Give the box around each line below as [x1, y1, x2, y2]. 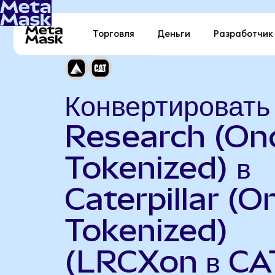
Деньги [157, 29, 191, 39]
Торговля [93, 29, 135, 39]
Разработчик [213, 29, 273, 39]
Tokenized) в [64, 149, 251, 185]
